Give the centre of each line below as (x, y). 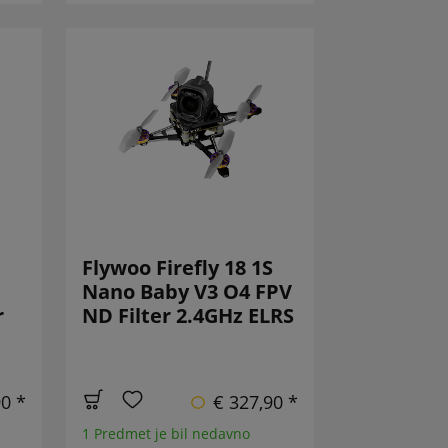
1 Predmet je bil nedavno (166, 434)
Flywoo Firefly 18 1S (178, 268)
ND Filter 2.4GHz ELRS (188, 316)
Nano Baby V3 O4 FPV (187, 292)
